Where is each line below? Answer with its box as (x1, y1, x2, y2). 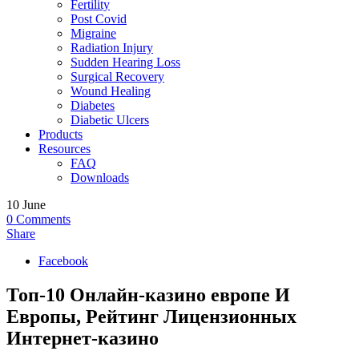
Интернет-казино (6, 327, 159, 349)
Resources (38, 142, 91, 155)
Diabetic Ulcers (71, 113, 149, 127)
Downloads (71, 171, 129, 184)
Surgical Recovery (71, 70, 164, 83)
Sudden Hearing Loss (71, 55, 180, 69)
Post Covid (71, 12, 127, 26)
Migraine (71, 26, 116, 40)
